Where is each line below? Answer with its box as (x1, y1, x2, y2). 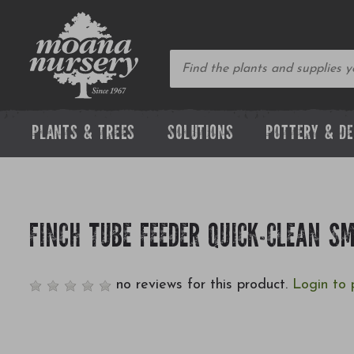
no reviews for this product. (111, 277, 292, 292)
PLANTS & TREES (32, 124, 136, 145)
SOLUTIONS (168, 124, 234, 145)
